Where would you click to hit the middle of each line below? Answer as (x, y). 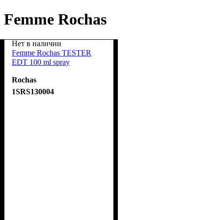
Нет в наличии (37, 43)
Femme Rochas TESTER (52, 53)
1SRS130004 (33, 91)
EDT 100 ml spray (41, 62)
